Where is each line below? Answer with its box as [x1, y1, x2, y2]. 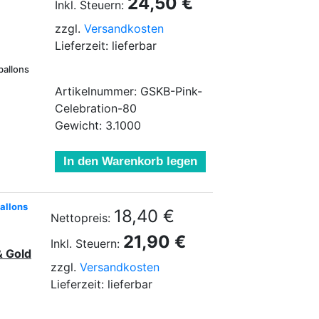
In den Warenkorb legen [63, 155, 197, 168]
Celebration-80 [55, 101, 137, 115]
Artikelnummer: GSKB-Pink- [55, 84, 202, 98]
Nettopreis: [51, 211, 110, 225]
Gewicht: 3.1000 [55, 118, 141, 132]
